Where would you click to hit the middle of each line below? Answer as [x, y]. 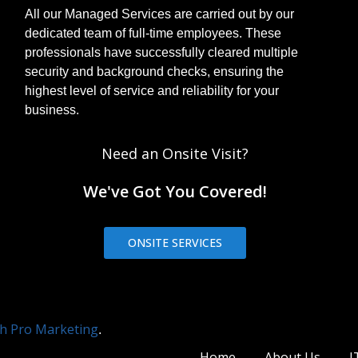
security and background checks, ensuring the [154, 72]
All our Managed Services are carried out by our [159, 14]
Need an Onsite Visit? [175, 154]
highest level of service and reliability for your [151, 91]
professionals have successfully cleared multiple [161, 53]
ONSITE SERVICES [175, 243]
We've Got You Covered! [175, 192]
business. [53, 110]
